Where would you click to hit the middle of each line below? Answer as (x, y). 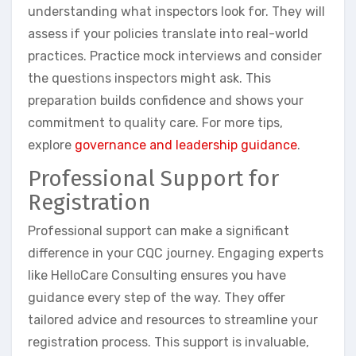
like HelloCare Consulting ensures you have (157, 275)
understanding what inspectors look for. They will (176, 12)
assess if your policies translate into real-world (168, 34)
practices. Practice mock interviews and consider (175, 56)
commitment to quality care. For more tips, (155, 123)
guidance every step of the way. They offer (157, 297)
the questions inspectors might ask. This (149, 79)
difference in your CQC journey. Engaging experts (176, 253)
